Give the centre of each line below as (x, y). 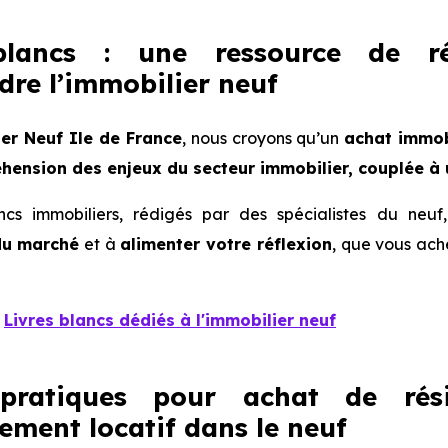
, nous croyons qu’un (263, 138)
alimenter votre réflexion (226, 244)
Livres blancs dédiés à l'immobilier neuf (170, 320)
